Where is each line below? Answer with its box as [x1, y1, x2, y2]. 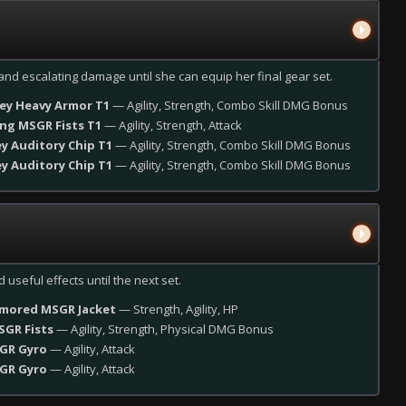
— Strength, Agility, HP [116, 301, 238, 317]
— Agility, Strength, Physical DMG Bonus [53, 321, 274, 337]
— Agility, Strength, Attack [101, 117, 242, 133]
